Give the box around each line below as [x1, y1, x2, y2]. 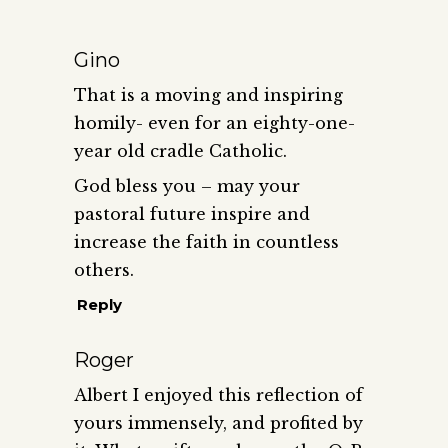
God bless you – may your [74, 175, 300, 196]
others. [74, 259, 134, 280]
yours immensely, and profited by [74, 412, 363, 433]
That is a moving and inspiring [74, 84, 343, 105]
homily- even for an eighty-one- [74, 112, 355, 133]
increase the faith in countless [74, 231, 339, 252]
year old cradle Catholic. [74, 140, 287, 161]
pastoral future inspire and [74, 203, 310, 224]
